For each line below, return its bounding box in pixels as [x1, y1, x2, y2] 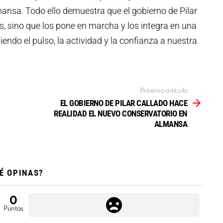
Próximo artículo [139, 88, 187, 95]
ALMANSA [154, 119, 187, 129]
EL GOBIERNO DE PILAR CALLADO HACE [60, 98, 187, 109]
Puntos [3, 206, 23, 213]
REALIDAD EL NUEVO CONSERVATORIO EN [54, 109, 187, 119]
